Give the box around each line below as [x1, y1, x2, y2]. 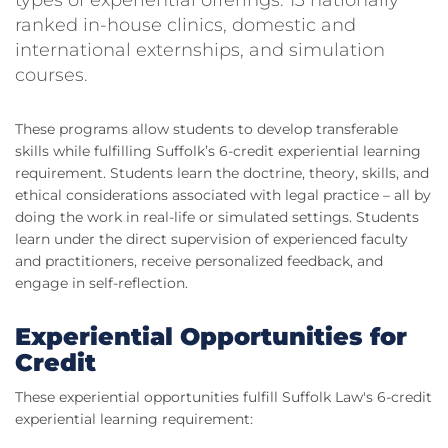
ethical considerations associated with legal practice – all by [15, 186, 431, 205]
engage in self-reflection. [15, 274, 188, 293]
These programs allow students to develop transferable [15, 120, 398, 139]
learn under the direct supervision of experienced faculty [15, 230, 408, 249]
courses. [15, 64, 88, 87]
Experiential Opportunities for [15, 322, 407, 352]
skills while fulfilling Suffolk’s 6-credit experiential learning [15, 142, 421, 161]
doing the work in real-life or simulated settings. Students [15, 208, 419, 227]
